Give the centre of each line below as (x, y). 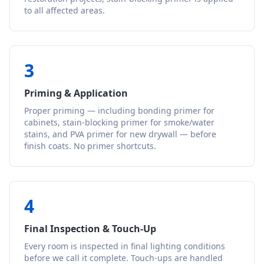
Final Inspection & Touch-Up (90, 229)
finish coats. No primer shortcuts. (90, 146)
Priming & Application (76, 93)
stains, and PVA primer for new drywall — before (120, 134)
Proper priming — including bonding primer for (119, 110)
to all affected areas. (65, 10)
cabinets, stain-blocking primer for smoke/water (119, 122)
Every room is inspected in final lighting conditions (125, 246)
